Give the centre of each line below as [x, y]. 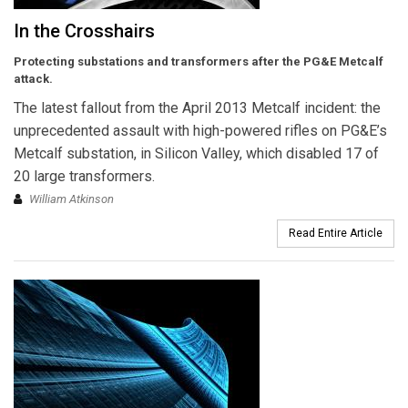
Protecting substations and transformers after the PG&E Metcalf [199, 61]
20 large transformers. [84, 176]
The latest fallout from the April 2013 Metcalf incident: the [197, 107]
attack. [33, 78]
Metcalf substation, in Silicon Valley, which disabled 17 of [196, 153]
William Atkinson [71, 199]
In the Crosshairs [84, 31]
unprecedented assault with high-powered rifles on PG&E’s [200, 130]
